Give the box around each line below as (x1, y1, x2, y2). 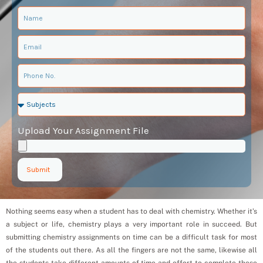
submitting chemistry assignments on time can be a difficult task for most (6, 232, 257, 241)
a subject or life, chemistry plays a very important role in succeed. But (6, 220, 257, 228)
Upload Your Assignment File (18, 124, 149, 136)
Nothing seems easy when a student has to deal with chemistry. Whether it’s (6, 207, 257, 215)
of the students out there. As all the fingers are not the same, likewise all (6, 245, 257, 254)
